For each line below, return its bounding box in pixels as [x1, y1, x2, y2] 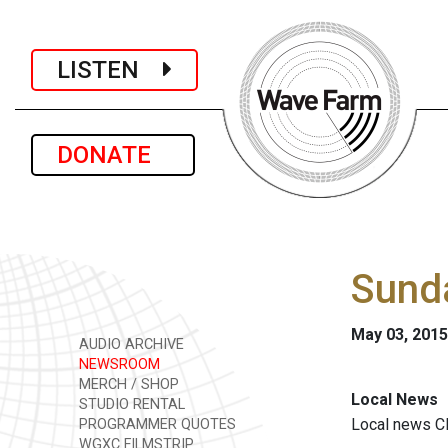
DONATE [57, 141, 169, 169]
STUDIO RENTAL [75, 396, 185, 413]
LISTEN [57, 55, 163, 84]
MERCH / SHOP [75, 376, 179, 393]
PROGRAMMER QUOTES [75, 416, 236, 433]
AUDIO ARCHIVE [75, 336, 184, 353]
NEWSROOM [75, 356, 160, 373]
